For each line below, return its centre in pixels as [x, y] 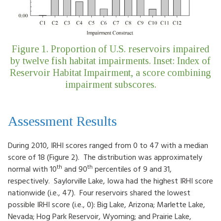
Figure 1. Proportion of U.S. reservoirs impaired [110, 49]
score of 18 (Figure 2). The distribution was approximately [105, 157]
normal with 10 [32, 169]
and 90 [75, 169]
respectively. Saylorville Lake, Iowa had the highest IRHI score [110, 181]
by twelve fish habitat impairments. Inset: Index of [110, 61]
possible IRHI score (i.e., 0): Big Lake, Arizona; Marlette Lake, [107, 204]
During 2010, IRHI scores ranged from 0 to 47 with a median [108, 145]
